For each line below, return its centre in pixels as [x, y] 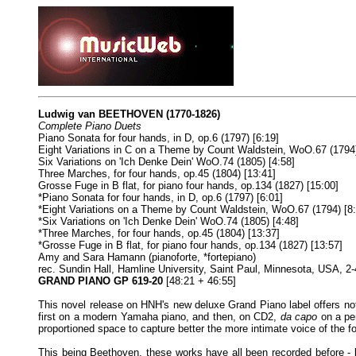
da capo [299, 317]
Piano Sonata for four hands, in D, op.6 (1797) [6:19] [159, 138]
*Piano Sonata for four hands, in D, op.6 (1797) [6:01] [161, 197]
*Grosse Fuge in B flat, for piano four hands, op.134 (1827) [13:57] [190, 245]
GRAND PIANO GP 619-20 [101, 281]
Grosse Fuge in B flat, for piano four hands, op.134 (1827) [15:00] [188, 186]
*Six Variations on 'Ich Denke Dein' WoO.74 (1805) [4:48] [168, 221]
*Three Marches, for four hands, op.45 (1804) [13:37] [159, 233]
